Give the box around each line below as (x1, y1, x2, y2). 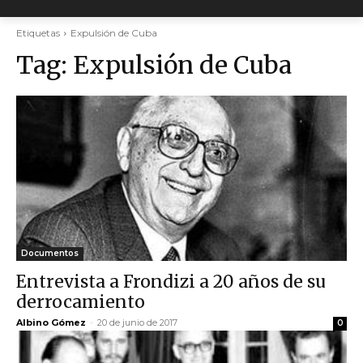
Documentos (21, 248, 79, 258)
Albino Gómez (16, 317, 86, 328)
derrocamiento (16, 291, 145, 313)
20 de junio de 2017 (97, 317, 177, 328)
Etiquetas (16, 27, 60, 39)
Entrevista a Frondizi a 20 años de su (16, 271, 326, 293)
